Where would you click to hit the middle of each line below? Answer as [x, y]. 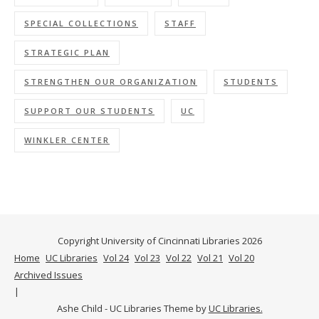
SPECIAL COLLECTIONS [81, 23]
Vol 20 [241, 257]
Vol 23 [147, 257]
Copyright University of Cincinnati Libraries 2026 [159, 240]
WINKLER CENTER [67, 140]
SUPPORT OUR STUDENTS [89, 110]
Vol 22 [179, 257]
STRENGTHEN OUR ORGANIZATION [111, 81]
